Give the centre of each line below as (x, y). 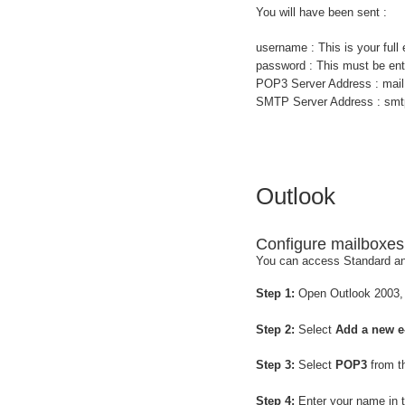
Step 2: (275, 329)
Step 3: (275, 365)
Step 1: (275, 294)
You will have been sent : (321, 12)
